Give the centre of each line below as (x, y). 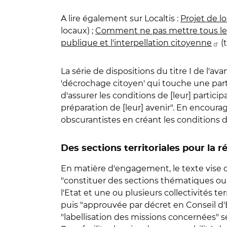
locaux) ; (78, 31)
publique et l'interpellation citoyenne (136, 43)
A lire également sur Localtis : (121, 18)
